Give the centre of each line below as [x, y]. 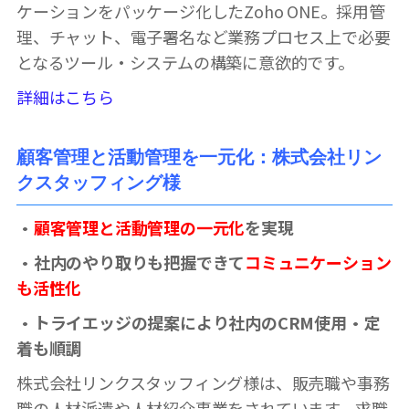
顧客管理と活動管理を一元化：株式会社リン [199, 157]
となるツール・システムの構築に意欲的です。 [185, 62]
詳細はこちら [65, 96]
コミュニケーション [318, 262]
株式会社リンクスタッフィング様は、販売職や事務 [203, 382]
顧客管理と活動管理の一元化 [139, 227]
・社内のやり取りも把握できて [131, 262]
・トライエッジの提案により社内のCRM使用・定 [199, 322]
